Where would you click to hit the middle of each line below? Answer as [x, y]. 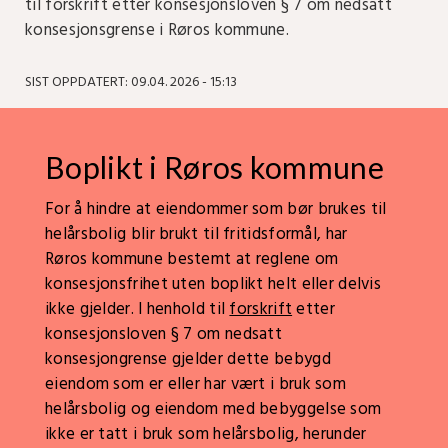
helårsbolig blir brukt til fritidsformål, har [196, 234]
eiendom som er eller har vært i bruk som [195, 384]
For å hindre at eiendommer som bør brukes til [216, 209]
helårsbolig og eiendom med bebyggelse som [213, 409]
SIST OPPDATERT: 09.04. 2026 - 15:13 [131, 82]
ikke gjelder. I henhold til [137, 309]
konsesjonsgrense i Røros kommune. [157, 30]
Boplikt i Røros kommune [214, 167]
